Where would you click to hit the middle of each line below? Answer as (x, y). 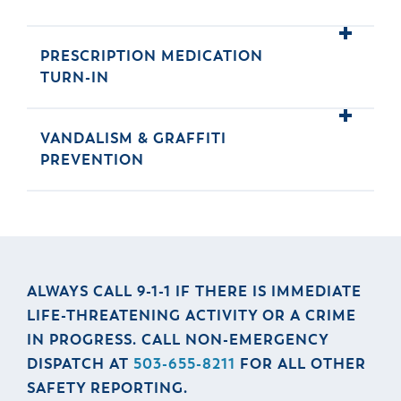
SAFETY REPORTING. (107, 389)
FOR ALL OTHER (301, 365)
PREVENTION (92, 161)
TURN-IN (75, 79)
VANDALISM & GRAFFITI (133, 140)
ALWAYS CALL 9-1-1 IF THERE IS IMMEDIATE (194, 293)
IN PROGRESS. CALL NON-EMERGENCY (178, 341)
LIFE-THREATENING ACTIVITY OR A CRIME (192, 317)
